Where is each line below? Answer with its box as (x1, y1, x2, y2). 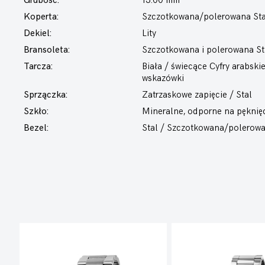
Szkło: (24, 106, 49, 117)
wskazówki (142, 73, 184, 84)
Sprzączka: (24, 89, 67, 101)
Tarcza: (24, 61, 53, 72)
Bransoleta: (24, 44, 70, 56)
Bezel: (24, 122, 49, 134)
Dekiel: (24, 28, 51, 39)
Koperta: (24, 11, 59, 22)
